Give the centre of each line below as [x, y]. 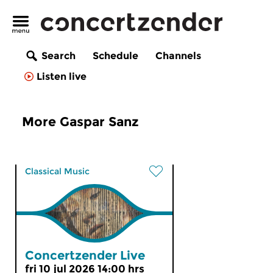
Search [58, 56]
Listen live [62, 77]
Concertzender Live [85, 255]
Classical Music [57, 171]
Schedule [115, 56]
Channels [178, 56]
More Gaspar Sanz [80, 122]
